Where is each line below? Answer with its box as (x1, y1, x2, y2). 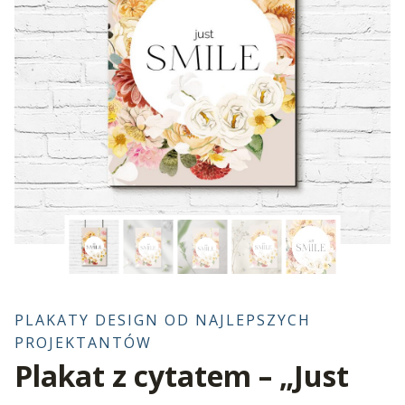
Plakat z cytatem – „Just (14, 355, 349, 395)
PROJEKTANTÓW (14, 332, 152, 353)
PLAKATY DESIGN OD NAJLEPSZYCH (14, 309, 311, 330)
